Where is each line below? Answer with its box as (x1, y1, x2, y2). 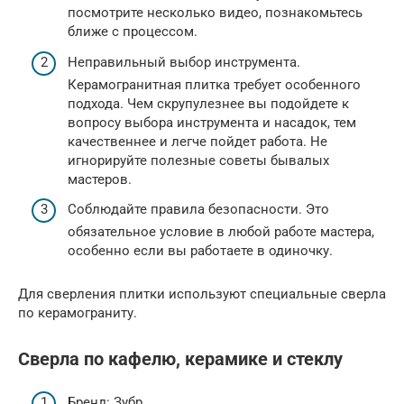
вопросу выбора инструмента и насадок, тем (68, 114, 356, 131)
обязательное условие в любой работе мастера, (68, 224, 374, 241)
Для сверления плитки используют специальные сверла (18, 286, 386, 303)
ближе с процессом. (68, 23, 197, 41)
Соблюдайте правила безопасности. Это (68, 201, 329, 218)
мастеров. (68, 170, 132, 188)
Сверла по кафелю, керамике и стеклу (18, 348, 343, 370)
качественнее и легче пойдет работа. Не (68, 133, 327, 150)
